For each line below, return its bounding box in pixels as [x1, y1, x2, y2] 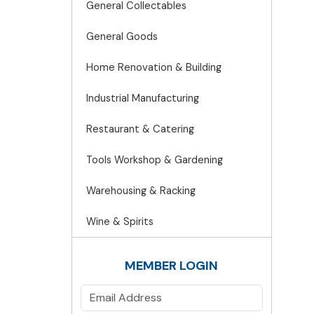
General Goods [86, 29, 158, 43]
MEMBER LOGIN [125, 257, 219, 274]
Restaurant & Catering [86, 122, 194, 136]
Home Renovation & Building [86, 60, 221, 74]
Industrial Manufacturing [86, 91, 199, 105]
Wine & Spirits [86, 214, 153, 228]
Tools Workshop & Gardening [86, 153, 223, 167]
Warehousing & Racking [86, 184, 196, 198]
